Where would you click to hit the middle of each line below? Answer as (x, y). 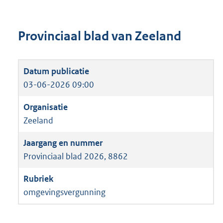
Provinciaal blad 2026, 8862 (76, 156)
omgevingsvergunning (64, 192)
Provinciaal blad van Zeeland (100, 36)
